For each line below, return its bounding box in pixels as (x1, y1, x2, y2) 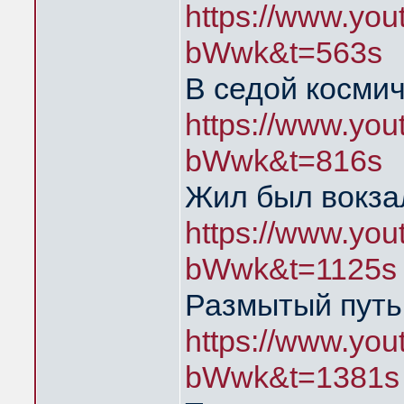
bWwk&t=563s (185, 35, 382, 69)
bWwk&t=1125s (185, 252, 397, 286)
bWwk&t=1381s (185, 360, 399, 394)
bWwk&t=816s (185, 143, 382, 178)
